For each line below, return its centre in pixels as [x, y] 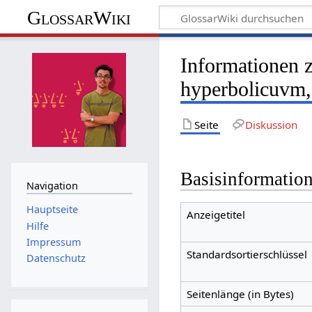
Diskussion [271, 124]
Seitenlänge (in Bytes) [240, 294]
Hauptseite [52, 210]
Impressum [54, 242]
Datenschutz [56, 258]
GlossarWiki [79, 17]
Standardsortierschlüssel [247, 255]
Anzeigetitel [216, 215]
